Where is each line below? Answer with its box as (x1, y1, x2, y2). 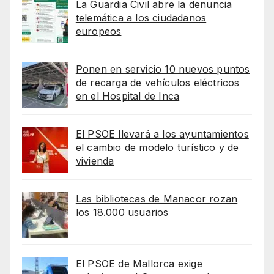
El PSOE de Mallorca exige (75, 257, 202, 270)
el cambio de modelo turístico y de (75, 141, 239, 154)
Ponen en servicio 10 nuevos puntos (75, 63, 250, 76)
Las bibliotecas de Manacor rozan (75, 193, 238, 206)
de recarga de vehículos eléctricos (75, 76, 240, 89)
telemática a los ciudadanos (75, 12, 207, 24)
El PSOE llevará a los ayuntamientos (75, 128, 249, 141)
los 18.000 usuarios (75, 206, 169, 219)
